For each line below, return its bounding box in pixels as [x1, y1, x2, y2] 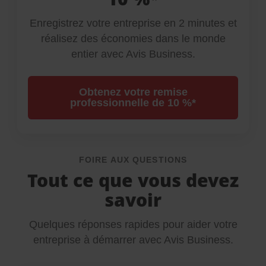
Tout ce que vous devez [27, 168, 239, 192]
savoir [104, 188, 161, 212]
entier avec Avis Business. [71, 48, 195, 60]
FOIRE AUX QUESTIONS [78, 155, 188, 164]
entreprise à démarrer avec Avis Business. [33, 234, 233, 246]
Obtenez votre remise [78, 86, 188, 98]
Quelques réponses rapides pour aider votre [28, 218, 237, 230]
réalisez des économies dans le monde [40, 33, 226, 45]
